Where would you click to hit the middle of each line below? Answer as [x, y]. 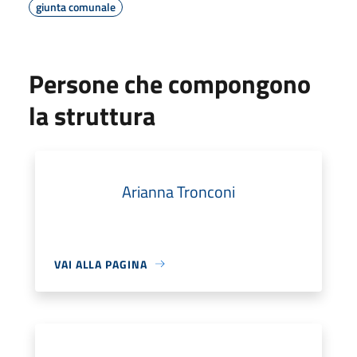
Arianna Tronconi [178, 191]
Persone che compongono [170, 83]
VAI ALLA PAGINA [101, 264]
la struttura [92, 115]
